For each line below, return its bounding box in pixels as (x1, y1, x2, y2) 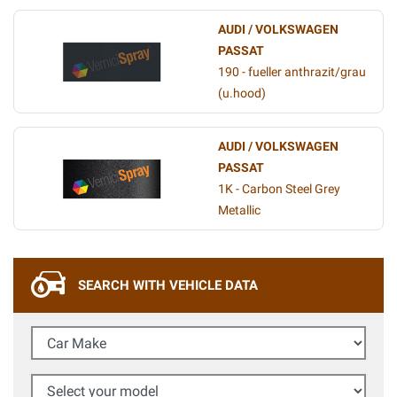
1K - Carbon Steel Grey (218, 182, 340, 197)
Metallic (218, 203, 261, 218)
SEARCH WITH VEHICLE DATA (78, 277, 258, 293)
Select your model (30, 375, 137, 391)
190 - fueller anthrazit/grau (218, 65, 366, 80)
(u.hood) (218, 86, 266, 101)
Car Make (30, 327, 87, 343)
